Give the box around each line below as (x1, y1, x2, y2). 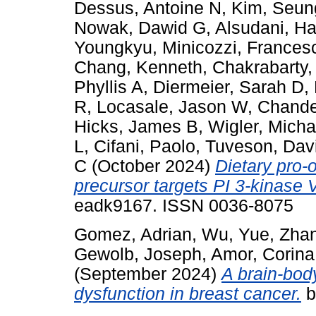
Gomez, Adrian (74, 224, 192, 244)
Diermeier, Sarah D (153, 78, 304, 97)
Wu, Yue (202, 224, 269, 244)
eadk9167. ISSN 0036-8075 (74, 196, 293, 216)
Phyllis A (74, 78, 143, 97)
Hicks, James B (74, 117, 198, 137)
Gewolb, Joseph (74, 244, 202, 264)
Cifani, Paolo (94, 137, 195, 157)
